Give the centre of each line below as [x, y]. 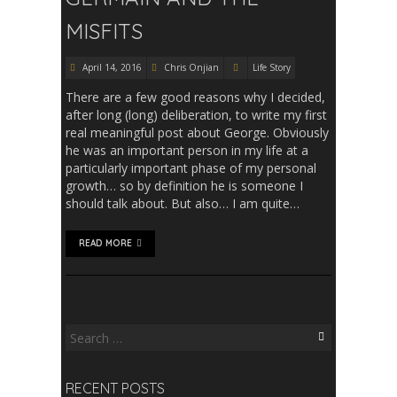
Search [84, 333]
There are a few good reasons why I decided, [195, 97]
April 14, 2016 [111, 67]
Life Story [272, 67]
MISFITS [104, 31]
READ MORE [105, 243]
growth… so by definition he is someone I [184, 186]
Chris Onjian [191, 67]
